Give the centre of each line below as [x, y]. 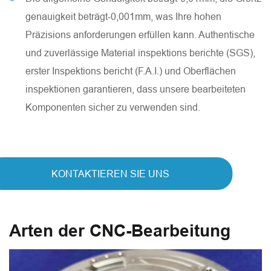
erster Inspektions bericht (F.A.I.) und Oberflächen [131, 71]
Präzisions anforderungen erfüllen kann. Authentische [140, 35]
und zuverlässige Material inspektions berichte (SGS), [140, 53]
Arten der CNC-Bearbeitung [120, 231]
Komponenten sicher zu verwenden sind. [113, 107]
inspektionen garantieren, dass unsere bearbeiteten [135, 89]
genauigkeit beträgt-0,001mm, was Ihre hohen [123, 17]
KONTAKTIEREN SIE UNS [110, 174]
